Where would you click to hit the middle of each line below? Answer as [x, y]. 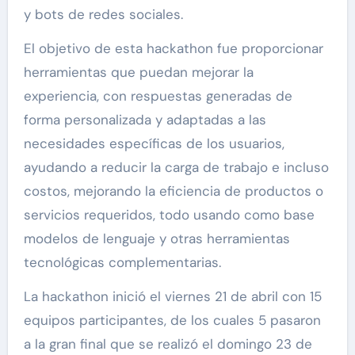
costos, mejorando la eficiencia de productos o [173, 191]
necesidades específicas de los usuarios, [154, 144]
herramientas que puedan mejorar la [138, 73]
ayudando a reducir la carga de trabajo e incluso [176, 168]
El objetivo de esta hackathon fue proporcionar [173, 49]
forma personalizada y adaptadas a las [145, 120]
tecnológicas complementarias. [122, 263]
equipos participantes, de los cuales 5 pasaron [172, 321]
